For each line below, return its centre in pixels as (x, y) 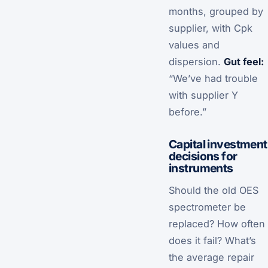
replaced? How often (217, 224)
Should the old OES (214, 191)
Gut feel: (244, 61)
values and (194, 45)
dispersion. (196, 61)
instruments (201, 168)
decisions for (203, 156)
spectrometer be (207, 207)
